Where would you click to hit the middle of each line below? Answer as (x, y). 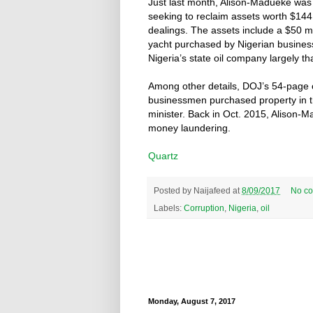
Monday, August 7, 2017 (192, 301)
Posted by (174, 190)
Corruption (204, 208)
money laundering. (189, 128)
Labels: (169, 208)
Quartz (163, 156)
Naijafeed (212, 190)
